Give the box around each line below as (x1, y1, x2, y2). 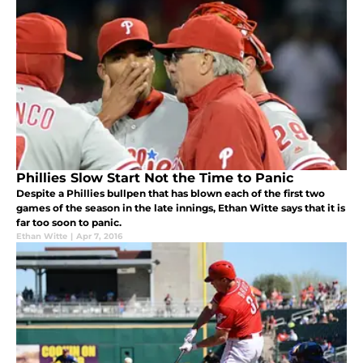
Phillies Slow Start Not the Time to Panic (16, 170, 293, 186)
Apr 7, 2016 (76, 231, 122, 242)
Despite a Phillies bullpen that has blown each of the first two (16, 187, 325, 200)
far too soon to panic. (16, 216, 122, 229)
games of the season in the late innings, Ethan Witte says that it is (16, 202, 345, 215)
